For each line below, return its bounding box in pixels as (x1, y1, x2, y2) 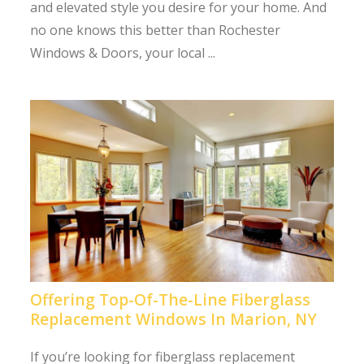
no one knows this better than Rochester (30, 20, 281, 39)
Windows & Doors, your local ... (30, 43, 216, 62)
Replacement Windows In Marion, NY (30, 307, 318, 330)
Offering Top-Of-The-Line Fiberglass (30, 288, 311, 310)
